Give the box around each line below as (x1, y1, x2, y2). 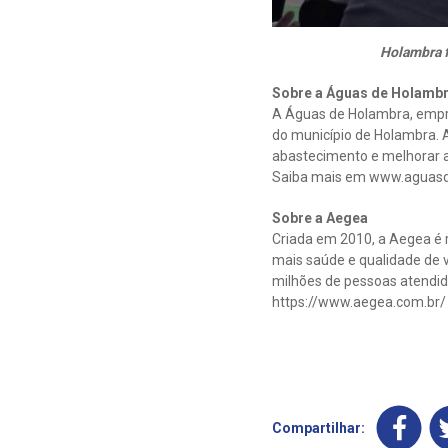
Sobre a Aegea (272, 210, 368, 227)
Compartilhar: (272, 420, 365, 437)
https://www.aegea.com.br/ (272, 294, 446, 311)
